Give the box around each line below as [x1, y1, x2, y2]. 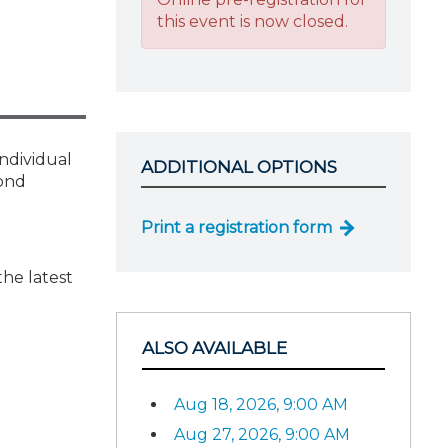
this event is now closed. [157, 11, 348, 31]
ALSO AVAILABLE [142, 338, 287, 358]
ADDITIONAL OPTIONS [141, 156, 337, 177]
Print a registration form [141, 218, 332, 237]
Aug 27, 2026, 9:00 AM [174, 424, 350, 444]
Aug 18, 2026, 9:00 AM [174, 394, 348, 414]
